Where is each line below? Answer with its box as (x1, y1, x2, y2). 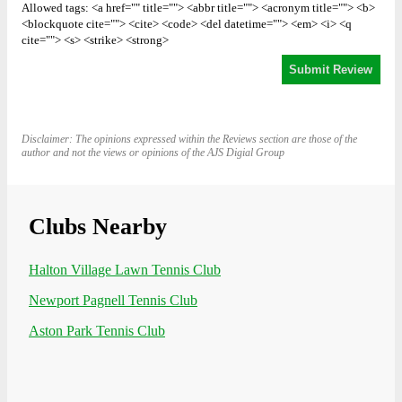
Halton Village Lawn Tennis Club (29, 262, 221, 278)
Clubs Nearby (29, 214, 167, 240)
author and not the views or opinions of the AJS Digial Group (22, 146, 284, 160)
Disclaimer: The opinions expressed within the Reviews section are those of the (22, 133, 357, 146)
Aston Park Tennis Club (29, 323, 165, 339)
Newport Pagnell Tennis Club (29, 293, 197, 309)
